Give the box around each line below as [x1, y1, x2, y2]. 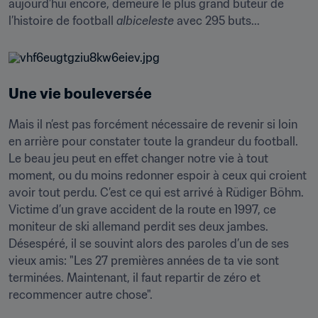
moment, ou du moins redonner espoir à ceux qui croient [9, 168, 307, 182]
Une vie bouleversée [9, 84, 152, 103]
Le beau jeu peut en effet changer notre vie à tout [9, 151, 268, 165]
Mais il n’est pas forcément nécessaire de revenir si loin [9, 117, 297, 131]
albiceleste [116, 13, 174, 28]
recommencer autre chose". [9, 287, 153, 302]
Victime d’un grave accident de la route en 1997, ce [9, 202, 276, 216]
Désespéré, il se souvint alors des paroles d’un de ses [9, 236, 289, 251]
